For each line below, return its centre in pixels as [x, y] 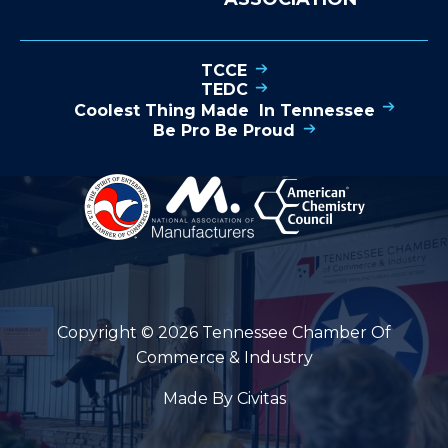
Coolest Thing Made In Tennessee [224, 110]
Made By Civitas [224, 399]
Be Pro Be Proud [224, 130]
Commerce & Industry [224, 358]
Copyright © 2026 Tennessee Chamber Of [224, 333]
